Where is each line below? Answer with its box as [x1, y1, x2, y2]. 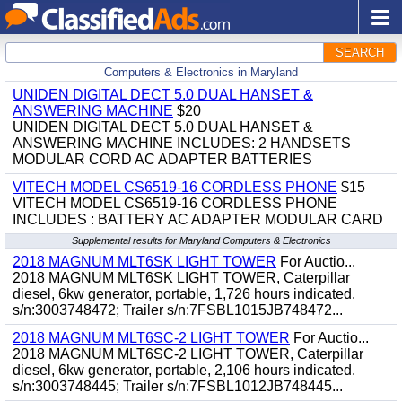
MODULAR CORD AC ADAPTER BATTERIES [13, 152, 312, 167]
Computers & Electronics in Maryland [104, 66, 298, 79]
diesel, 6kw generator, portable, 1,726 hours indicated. [13, 286, 355, 301]
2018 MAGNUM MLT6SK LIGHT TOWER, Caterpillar [13, 270, 350, 285]
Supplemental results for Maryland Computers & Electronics [71, 235, 331, 246]
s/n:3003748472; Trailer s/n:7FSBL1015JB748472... [13, 302, 343, 318]
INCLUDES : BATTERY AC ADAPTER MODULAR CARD [13, 212, 383, 227]
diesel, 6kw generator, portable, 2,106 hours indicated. [13, 363, 355, 378]
